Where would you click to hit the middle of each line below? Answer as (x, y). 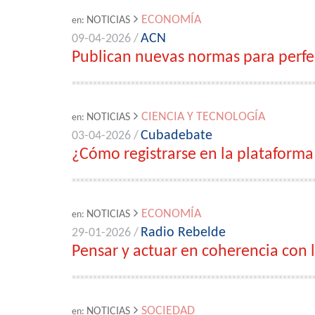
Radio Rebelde (183, 233)
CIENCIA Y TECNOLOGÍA (203, 117)
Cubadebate (176, 136)
